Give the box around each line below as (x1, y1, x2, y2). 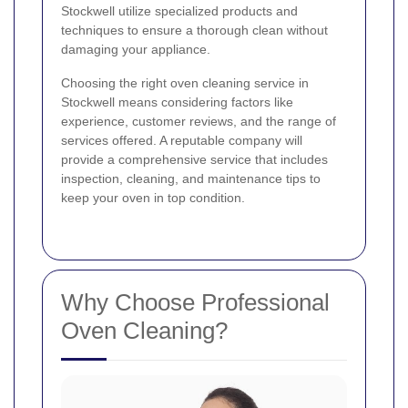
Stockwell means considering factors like (61, 95, 293, 110)
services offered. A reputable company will (61, 133, 302, 148)
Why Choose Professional (61, 289, 330, 317)
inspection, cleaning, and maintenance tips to (61, 171, 321, 187)
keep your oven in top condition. (61, 190, 245, 206)
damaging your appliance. (61, 42, 210, 57)
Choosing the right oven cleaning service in (61, 76, 309, 91)
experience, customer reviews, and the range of (61, 114, 336, 129)
